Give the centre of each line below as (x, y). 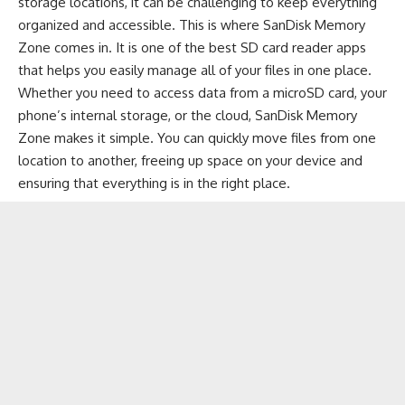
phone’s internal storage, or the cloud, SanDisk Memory (188, 115)
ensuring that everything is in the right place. (154, 183)
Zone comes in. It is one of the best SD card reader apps (192, 47)
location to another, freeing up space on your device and (190, 160)
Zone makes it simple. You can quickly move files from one (197, 137)
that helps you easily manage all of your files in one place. (195, 70)
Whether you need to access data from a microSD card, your (202, 92)
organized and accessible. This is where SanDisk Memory (192, 24)
